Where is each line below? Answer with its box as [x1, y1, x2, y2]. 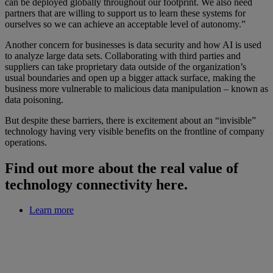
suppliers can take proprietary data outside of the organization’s [5, 61, 246, 72]
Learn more [29, 205, 74, 216]
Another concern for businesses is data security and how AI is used [5, 39, 261, 50]
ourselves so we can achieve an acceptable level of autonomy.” [5, 18, 246, 29]
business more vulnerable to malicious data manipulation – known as [5, 83, 268, 94]
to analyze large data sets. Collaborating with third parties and [5, 50, 241, 61]
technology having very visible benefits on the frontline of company [5, 126, 264, 136]
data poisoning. [5, 94, 63, 105]
